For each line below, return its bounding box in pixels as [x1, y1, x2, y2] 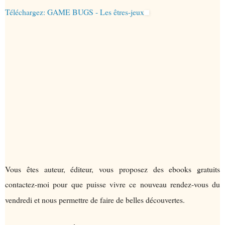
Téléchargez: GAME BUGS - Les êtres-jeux [5, 7, 144, 18]
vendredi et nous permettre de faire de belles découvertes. [5, 194, 185, 205]
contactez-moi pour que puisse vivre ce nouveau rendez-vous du [5, 179, 220, 190]
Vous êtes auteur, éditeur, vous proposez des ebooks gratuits [5, 164, 220, 175]
